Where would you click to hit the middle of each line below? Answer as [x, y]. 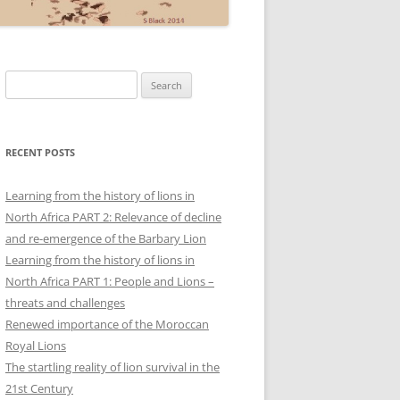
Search [22, 80]
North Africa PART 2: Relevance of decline [113, 217]
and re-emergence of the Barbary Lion [106, 238]
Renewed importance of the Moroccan [107, 324]
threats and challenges [65, 302]
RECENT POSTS [40, 152]
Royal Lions [36, 345]
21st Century [39, 388]
